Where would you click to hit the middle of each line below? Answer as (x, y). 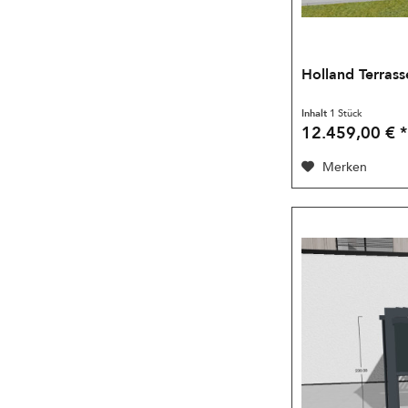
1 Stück (347, 114)
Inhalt (316, 114)
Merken (345, 168)
